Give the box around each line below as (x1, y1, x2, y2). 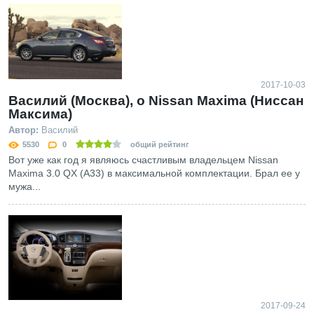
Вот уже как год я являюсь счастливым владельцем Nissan (8, 153, 278, 165)
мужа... (8, 180, 41, 192)
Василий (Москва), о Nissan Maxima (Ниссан (8, 93, 303, 108)
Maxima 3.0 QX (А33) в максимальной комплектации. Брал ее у (8, 167, 300, 179)
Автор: (8, 124, 39, 135)
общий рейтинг (128, 139, 189, 149)
